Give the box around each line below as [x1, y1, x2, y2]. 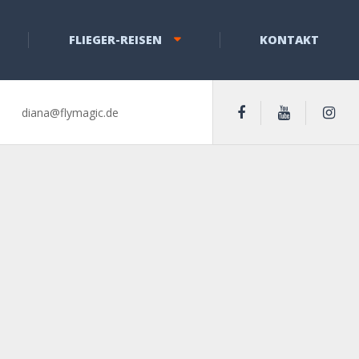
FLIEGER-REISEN [68, 32, 162, 47]
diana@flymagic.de [22, 104, 119, 120]
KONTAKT [260, 32, 320, 47]
